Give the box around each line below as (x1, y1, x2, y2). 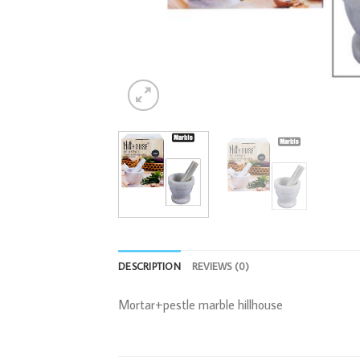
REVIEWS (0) (191, 260, 250, 272)
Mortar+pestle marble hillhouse (118, 297, 283, 313)
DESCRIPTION (118, 260, 181, 272)
